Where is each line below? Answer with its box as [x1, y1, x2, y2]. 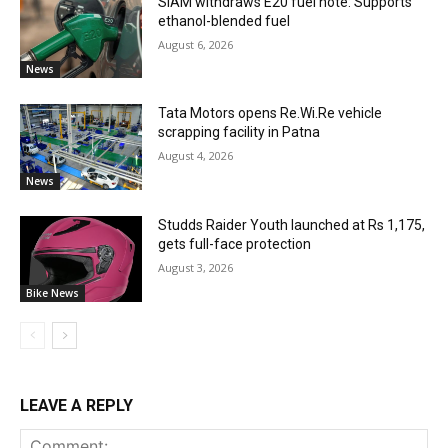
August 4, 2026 [158, 148, 234, 164]
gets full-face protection [158, 236, 312, 253]
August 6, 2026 [158, 36, 234, 52]
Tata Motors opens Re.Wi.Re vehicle [158, 105, 383, 122]
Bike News [26, 285, 79, 300]
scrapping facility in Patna [158, 124, 321, 141]
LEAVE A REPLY [20, 395, 133, 415]
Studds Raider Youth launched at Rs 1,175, [158, 217, 426, 234]
